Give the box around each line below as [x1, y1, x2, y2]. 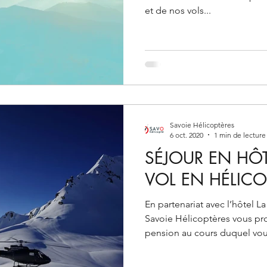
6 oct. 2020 [170, 130, 203, 139]
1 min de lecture [214, 130, 266, 139]
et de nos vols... [145, 5, 211, 17]
